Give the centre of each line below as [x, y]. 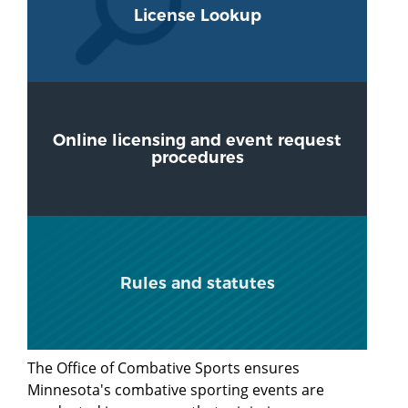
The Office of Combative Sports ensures [163, 367]
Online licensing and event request [197, 139]
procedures [197, 157]
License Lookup [197, 15]
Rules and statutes [197, 282]
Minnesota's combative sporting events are [176, 389]
